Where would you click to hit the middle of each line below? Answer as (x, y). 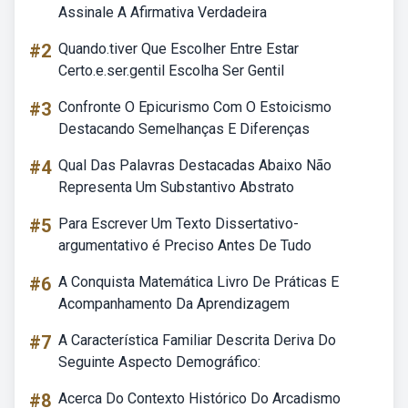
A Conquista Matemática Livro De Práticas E (199, 282)
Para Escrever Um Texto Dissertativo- (178, 224)
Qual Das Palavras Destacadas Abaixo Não (195, 165)
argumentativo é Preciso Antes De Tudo (185, 245)
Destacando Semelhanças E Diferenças (184, 129)
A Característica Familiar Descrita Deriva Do (197, 340)
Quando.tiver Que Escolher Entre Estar (178, 49)
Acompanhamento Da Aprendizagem (174, 304)
